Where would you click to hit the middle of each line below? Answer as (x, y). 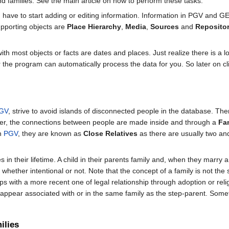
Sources (165, 26)
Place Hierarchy (94, 26)
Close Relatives (110, 134)
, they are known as (51, 134)
